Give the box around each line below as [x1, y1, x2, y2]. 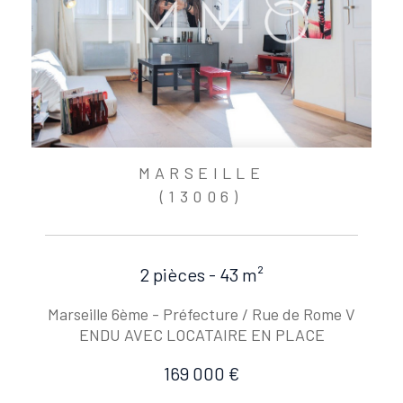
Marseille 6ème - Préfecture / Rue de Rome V [48, 303, 355, 324]
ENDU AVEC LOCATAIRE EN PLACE [78, 324, 325, 345]
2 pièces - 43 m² [139, 263, 264, 285]
